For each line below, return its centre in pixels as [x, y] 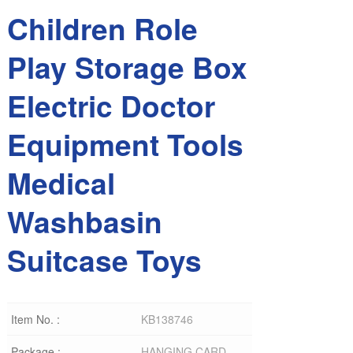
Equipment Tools [125, 144]
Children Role [102, 28]
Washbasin [84, 221]
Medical [61, 182]
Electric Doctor [111, 105]
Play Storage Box [127, 67]
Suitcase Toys [104, 260]
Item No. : [35, 319]
